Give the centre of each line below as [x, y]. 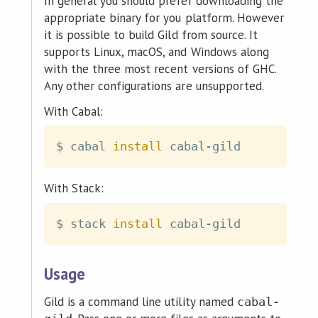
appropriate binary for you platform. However [164, 18]
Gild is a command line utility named [140, 301]
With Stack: [74, 188]
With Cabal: [73, 111]
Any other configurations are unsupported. [154, 86]
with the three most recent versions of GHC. [160, 69]
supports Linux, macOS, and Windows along [156, 52]
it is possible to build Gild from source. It [150, 35]
